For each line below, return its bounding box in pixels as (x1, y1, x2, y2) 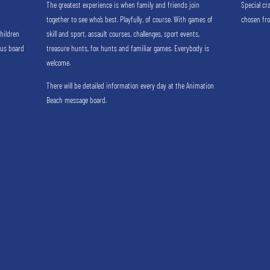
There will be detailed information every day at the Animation (46, 80, 214, 90)
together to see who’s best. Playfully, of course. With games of (46, 14, 213, 25)
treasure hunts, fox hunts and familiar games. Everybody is (46, 43, 209, 54)
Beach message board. (46, 95, 107, 105)
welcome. (46, 58, 71, 68)
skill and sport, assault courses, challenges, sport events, (46, 29, 199, 39)
